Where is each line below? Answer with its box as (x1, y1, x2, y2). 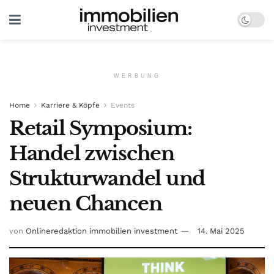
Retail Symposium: (9, 116, 192, 141)
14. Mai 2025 (198, 226, 245, 235)
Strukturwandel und (9, 166, 205, 191)
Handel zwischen (9, 141, 174, 166)
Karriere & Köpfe (41, 101, 100, 109)
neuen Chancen (9, 191, 162, 216)
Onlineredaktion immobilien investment (26, 226, 177, 235)
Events (111, 101, 135, 109)
